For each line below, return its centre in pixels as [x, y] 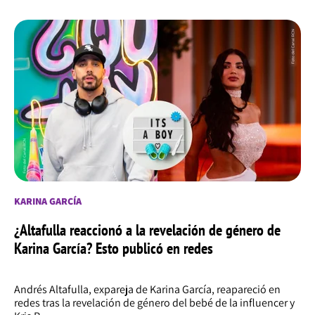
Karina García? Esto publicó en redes [114, 249]
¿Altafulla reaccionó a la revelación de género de [147, 230]
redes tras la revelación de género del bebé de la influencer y [154, 303]
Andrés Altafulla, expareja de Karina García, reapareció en [147, 290]
